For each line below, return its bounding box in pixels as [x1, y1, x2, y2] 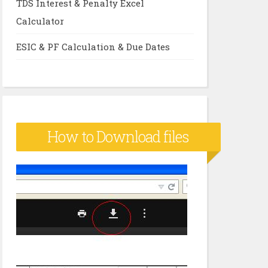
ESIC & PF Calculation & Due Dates [16, 40, 170, 53]
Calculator [16, 14, 64, 27]
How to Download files [47, 126, 189, 147]
